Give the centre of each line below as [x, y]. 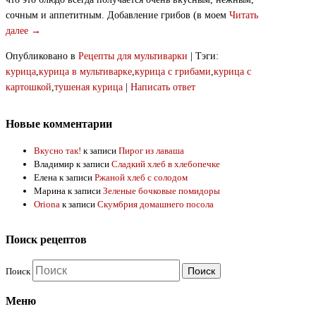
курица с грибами [173, 72]
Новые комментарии [59, 124]
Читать [244, 16]
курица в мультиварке [85, 72]
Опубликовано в [41, 56]
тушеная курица [89, 87]
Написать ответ [163, 87]
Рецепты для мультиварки [133, 56]
